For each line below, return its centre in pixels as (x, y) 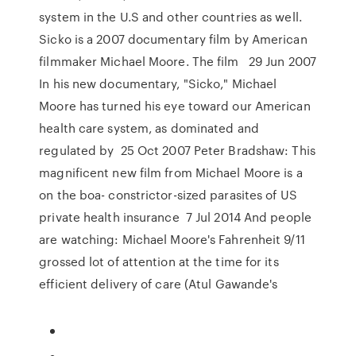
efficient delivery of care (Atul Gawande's (160, 284)
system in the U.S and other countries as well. (170, 17)
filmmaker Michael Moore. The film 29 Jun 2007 (178, 61)
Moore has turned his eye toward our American (175, 106)
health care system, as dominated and (149, 128)
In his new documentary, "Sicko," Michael (158, 83)
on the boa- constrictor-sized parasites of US (168, 195)
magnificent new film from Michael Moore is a (171, 172)
